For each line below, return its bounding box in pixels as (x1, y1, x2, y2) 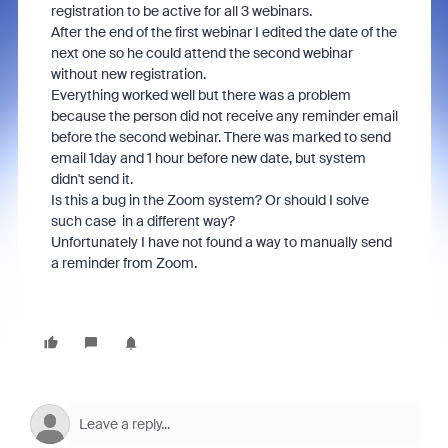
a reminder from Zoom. (50, 254, 197, 272)
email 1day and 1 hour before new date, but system (50, 149, 366, 167)
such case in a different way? (50, 212, 235, 230)
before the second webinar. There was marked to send (50, 128, 391, 146)
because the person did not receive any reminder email (50, 107, 398, 125)
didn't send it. (50, 170, 133, 188)
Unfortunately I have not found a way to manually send (50, 233, 392, 251)
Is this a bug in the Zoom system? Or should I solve (50, 191, 369, 209)
